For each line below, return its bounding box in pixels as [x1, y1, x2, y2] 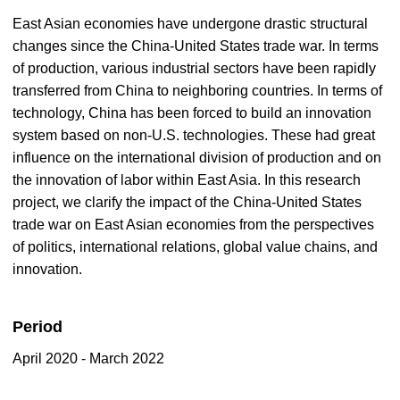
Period [12, 318, 62, 336]
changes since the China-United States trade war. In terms [12, 38, 379, 54]
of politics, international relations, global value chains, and [12, 239, 378, 254]
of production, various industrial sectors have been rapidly [12, 61, 376, 76]
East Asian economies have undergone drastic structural [12, 16, 368, 31]
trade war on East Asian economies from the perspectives [12, 217, 374, 232]
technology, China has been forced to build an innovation [12, 105, 371, 121]
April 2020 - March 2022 [12, 351, 164, 366]
